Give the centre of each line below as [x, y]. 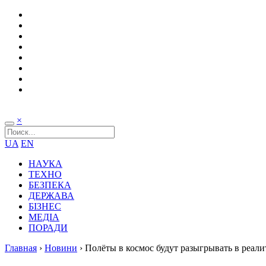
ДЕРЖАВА [51, 196]
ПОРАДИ [48, 228]
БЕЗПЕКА [50, 185]
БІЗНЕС [45, 206]
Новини [61, 248]
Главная [21, 248]
